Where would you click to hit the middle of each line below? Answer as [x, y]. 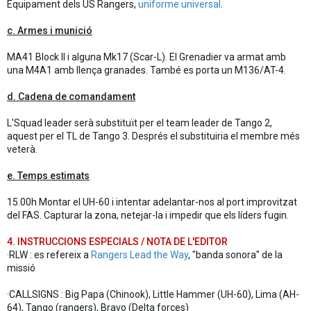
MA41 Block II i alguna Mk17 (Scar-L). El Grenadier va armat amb [146, 57]
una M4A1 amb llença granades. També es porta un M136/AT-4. [146, 70]
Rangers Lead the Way [140, 255]
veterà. [22, 149]
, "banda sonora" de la [235, 255]
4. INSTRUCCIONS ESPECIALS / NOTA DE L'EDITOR [117, 242]
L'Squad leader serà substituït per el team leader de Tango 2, [140, 123]
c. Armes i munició [50, 31]
